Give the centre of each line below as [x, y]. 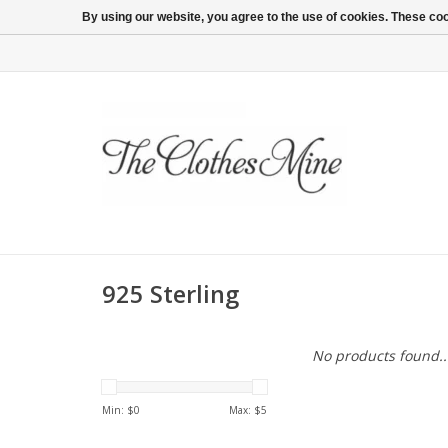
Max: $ [245, 410]
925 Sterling [170, 294]
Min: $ [118, 410]
